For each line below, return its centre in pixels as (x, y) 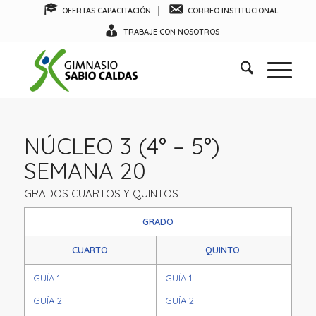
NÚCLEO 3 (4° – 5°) (122, 146)
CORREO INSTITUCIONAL (233, 11)
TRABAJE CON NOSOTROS (171, 32)
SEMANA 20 (85, 171)
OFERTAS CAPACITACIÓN (107, 11)
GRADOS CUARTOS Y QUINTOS (101, 193)
